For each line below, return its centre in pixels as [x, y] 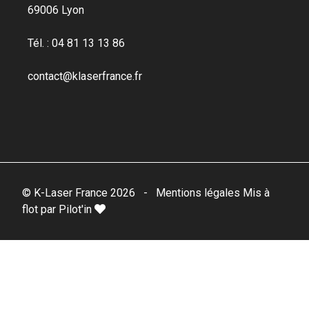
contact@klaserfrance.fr [85, 76]
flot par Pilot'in [58, 209]
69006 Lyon [56, 10]
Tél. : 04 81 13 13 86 [76, 43]
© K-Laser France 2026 [79, 192]
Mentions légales [199, 192]
